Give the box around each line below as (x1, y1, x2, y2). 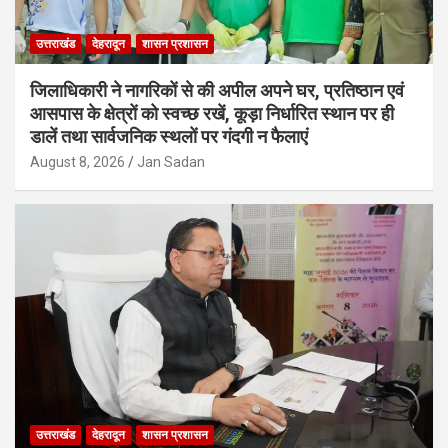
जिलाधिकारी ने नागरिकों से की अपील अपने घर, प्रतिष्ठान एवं (30, 79, 404, 101)
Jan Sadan (137, 153, 205, 170)
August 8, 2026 (30, 153, 125, 170)
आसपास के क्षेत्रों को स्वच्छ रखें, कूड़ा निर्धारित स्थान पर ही (30, 102, 394, 124)
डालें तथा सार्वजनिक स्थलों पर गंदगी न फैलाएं (30, 125, 308, 147)
